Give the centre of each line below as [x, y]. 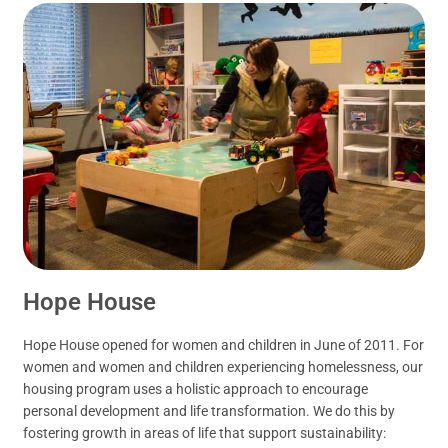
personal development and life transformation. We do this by [209, 411]
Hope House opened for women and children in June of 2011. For [224, 345]
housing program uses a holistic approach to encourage [196, 389]
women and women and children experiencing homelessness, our [223, 367]
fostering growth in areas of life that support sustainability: [205, 433]
